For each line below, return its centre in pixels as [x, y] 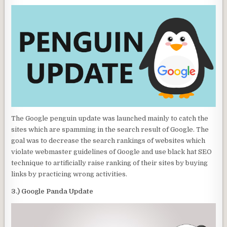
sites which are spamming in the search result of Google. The [110, 129]
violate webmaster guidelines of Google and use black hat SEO [112, 152]
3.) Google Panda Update [52, 191]
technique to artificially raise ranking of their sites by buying [110, 163]
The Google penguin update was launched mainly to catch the [110, 118]
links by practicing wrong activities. [69, 174]
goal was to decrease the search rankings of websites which [108, 140]
